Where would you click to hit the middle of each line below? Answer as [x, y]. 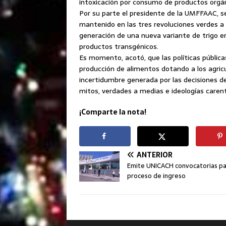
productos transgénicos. [119, 46]
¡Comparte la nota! [113, 112]
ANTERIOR [155, 155]
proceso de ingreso [156, 176]
